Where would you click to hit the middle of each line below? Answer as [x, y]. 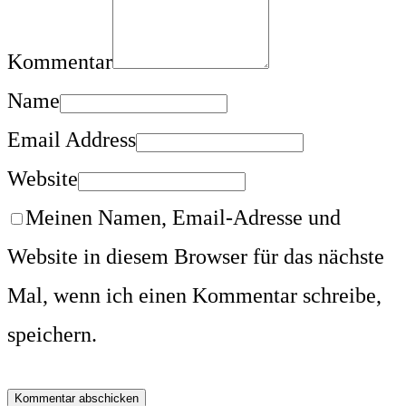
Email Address [72, 140]
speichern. [52, 335]
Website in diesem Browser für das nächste [196, 257]
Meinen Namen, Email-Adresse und [183, 218]
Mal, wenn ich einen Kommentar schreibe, [194, 296]
